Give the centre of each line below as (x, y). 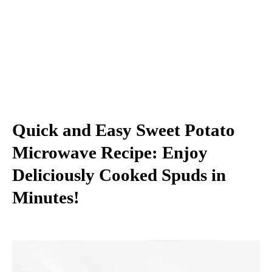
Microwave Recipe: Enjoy (110, 152)
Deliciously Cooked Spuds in (119, 175)
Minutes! (46, 197)
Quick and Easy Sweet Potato (124, 130)
